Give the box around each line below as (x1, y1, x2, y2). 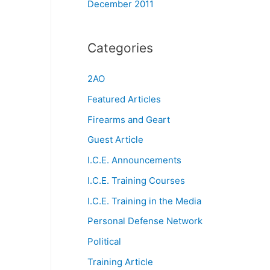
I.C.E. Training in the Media (87, 195, 202, 207)
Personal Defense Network (87, 215, 203, 227)
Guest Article (87, 134, 144, 146)
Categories (87, 40, 154, 55)
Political (87, 236, 122, 247)
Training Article (87, 256, 154, 268)
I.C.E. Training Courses (87, 174, 186, 186)
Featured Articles (87, 93, 162, 105)
